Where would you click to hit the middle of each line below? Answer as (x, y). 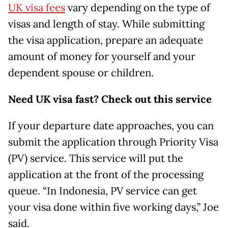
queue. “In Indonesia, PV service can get (103, 191)
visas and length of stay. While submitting (106, 24)
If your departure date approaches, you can (111, 126)
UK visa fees (37, 8)
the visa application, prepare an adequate (106, 40)
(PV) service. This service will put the (96, 159)
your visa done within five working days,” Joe (113, 207)
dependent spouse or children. (81, 73)
